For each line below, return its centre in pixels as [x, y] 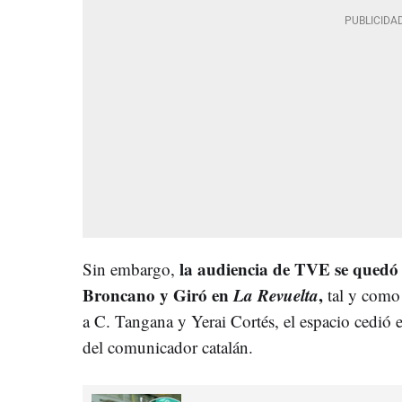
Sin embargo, [131, 268]
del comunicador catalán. [168, 346]
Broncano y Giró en [158, 294]
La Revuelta [276, 294]
